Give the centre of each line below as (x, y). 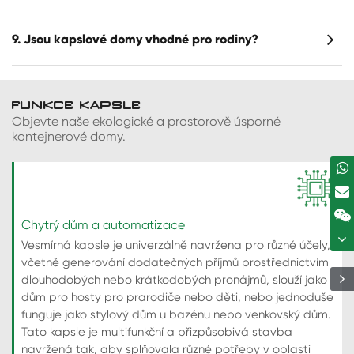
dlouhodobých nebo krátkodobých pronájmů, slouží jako (174, 279)
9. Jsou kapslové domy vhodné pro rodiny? (135, 39)
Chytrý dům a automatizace (103, 225)
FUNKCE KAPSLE (77, 106)
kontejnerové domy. (69, 137)
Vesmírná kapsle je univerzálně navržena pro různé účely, (175, 245)
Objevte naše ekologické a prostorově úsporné (146, 122)
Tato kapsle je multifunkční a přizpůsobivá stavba (156, 331)
